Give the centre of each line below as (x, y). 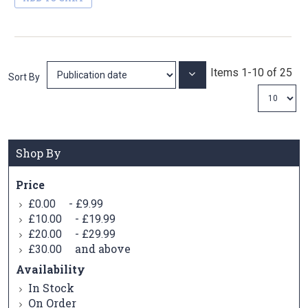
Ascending (220, 84)
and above (101, 249)
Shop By (38, 153)
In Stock (51, 288)
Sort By (24, 77)
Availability (51, 269)
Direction (216, 94)
